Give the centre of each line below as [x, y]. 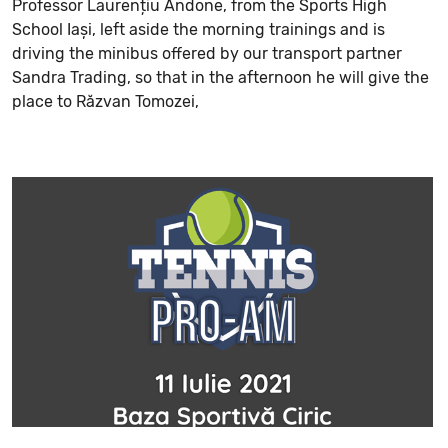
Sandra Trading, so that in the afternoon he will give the [220, 77]
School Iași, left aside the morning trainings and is [198, 29]
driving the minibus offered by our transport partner [206, 53]
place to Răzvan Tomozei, [105, 101]
